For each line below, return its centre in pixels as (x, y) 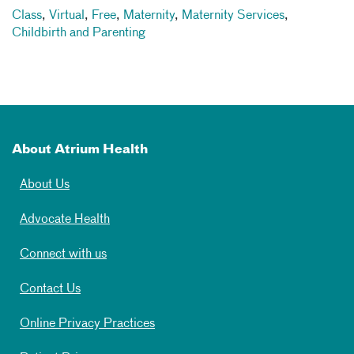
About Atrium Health (80, 150)
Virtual (67, 15)
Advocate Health (65, 219)
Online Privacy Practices (87, 324)
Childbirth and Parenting (79, 33)
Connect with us (63, 254)
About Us (45, 185)
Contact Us (50, 289)
